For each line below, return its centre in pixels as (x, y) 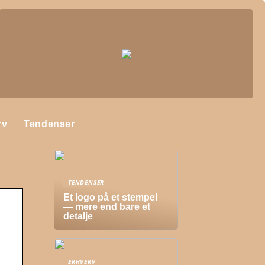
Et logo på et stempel (110, 197)
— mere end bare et (107, 207)
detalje (78, 216)
